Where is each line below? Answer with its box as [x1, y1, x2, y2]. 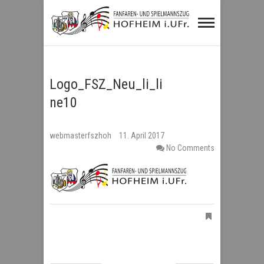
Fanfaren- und [49, 6, 158, 29]
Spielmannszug [49, 29, 168, 53]
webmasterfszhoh [49, 131, 113, 140]
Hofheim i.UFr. [49, 53, 163, 77]
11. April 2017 [119, 131, 164, 140]
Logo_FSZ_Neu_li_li [49, 76, 163, 93]
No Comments [166, 143, 214, 153]
